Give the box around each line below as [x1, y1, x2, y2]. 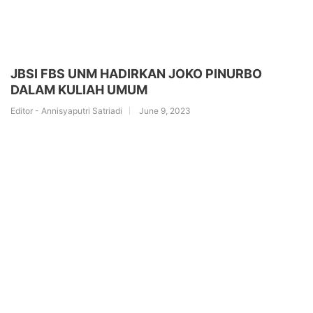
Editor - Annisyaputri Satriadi [10, 105, 122, 116]
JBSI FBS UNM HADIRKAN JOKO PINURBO [10, 66, 262, 81]
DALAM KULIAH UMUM [10, 82, 147, 97]
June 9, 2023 [139, 105, 191, 116]
